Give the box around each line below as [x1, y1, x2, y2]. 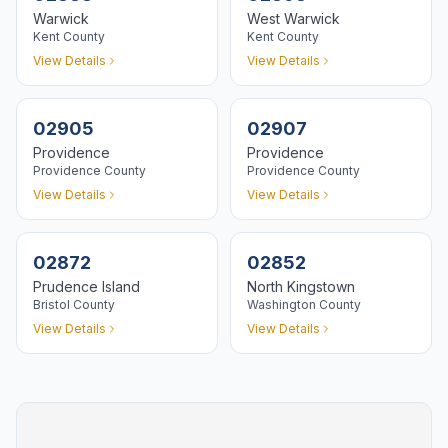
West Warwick [247, 10, 340, 27]
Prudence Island [33, 278, 140, 295]
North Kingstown [247, 278, 355, 295]
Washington [247, 297, 316, 312]
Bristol [33, 297, 70, 312]
